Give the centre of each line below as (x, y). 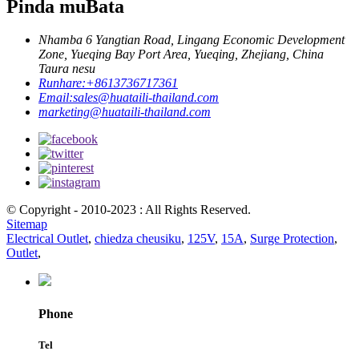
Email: (56, 98)
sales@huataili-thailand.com (146, 98)
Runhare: (62, 83)
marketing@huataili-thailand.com (125, 112)
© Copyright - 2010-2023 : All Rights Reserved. (129, 210)
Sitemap (27, 224)
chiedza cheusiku (138, 239)
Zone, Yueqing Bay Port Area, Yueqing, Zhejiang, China (181, 54)
